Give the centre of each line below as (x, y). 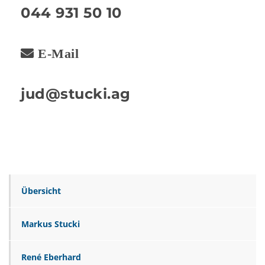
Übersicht (41, 191)
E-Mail (56, 54)
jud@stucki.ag (76, 94)
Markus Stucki (51, 224)
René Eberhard (51, 257)
